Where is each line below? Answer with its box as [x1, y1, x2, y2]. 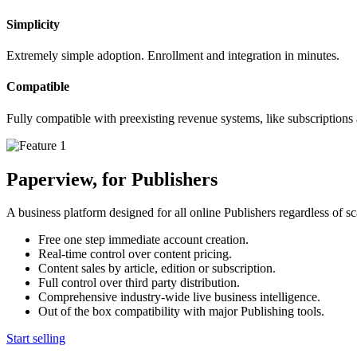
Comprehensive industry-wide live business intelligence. [38, 290, 320, 304]
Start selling [6, 331, 65, 346]
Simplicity [6, 17, 60, 31]
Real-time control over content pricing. [38, 247, 232, 261]
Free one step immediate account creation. [38, 233, 249, 247]
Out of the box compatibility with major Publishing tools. [38, 304, 324, 319]
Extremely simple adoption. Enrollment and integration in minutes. [6, 49, 339, 63]
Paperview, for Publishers [6, 168, 218, 190]
